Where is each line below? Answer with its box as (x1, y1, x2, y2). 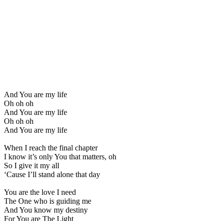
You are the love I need (4, 187, 76, 196)
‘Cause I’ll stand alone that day (4, 170, 100, 179)
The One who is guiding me (4, 196, 91, 205)
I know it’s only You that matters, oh (4, 152, 116, 161)
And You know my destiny (4, 205, 88, 214)
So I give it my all (4, 161, 59, 170)
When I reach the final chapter (4, 143, 98, 152)
